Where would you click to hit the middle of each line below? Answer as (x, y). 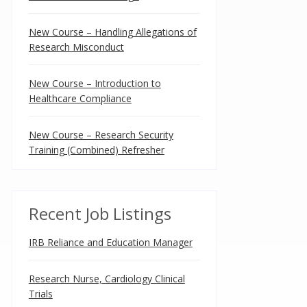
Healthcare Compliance (80, 98)
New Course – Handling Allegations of (112, 32)
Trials (40, 294)
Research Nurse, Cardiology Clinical (107, 279)
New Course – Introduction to (95, 83)
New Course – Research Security (101, 135)
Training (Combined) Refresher (96, 150)
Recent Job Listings (100, 213)
